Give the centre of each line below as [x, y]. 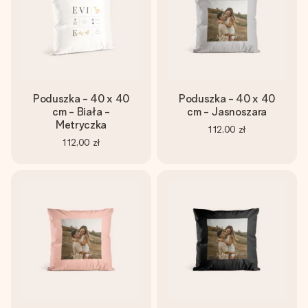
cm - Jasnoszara [227, 112]
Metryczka [81, 125]
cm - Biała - [81, 112]
